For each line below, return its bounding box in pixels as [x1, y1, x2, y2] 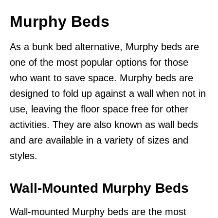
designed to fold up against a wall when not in [10, 88, 206, 99]
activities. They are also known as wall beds [10, 119, 198, 130]
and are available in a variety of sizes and [10, 135, 188, 146]
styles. [10, 150, 37, 162]
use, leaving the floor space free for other [10, 104, 188, 115]
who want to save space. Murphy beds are [10, 73, 193, 84]
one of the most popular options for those [10, 57, 188, 68]
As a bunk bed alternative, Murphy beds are [10, 41, 199, 53]
